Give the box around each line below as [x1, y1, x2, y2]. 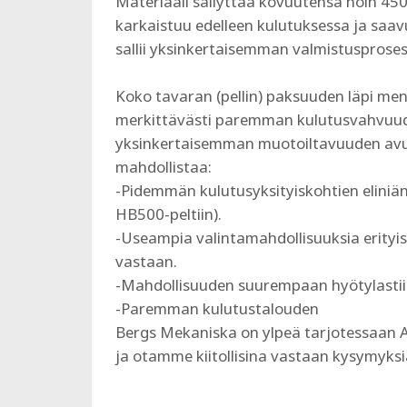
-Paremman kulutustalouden [114, 297, 319, 319]
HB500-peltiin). [114, 203, 222, 224]
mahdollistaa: [114, 155, 212, 177]
